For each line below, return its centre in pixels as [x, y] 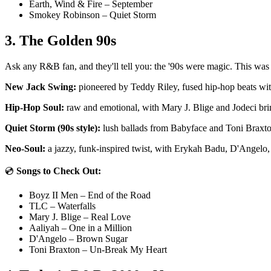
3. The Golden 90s [60, 41]
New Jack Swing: [41, 87]
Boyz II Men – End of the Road [90, 195]
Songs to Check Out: [59, 171]
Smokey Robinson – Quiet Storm [93, 15]
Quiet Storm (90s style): [53, 128]
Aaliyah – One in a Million [80, 228]
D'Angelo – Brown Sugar [78, 239]
